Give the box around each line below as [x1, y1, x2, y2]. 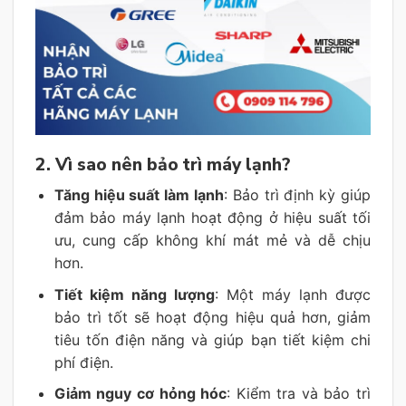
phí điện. [53, 353, 113, 372]
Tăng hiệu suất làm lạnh [53, 186, 224, 205]
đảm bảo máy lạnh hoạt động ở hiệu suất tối [53, 208, 371, 227]
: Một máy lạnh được [214, 285, 372, 304]
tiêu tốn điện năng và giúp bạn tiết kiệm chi [53, 330, 371, 349]
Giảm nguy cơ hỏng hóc [53, 384, 227, 403]
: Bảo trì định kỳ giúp [224, 186, 372, 205]
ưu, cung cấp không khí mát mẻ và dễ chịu [53, 231, 371, 250]
